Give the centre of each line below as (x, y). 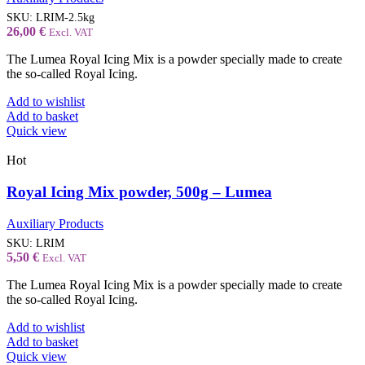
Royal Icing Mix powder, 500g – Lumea (139, 191)
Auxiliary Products (55, 223)
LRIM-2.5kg (65, 18)
